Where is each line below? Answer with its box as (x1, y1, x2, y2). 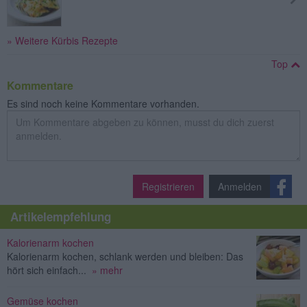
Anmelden (218, 179, 262, 193)
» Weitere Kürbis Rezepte (7, 33, 118, 47)
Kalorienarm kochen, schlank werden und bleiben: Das (7, 249, 243, 263)
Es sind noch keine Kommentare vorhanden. (7, 96, 199, 110)
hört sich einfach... (7, 262, 86, 277)
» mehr (92, 262, 123, 277)
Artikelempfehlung (10, 208, 111, 225)
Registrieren (142, 179, 195, 193)
